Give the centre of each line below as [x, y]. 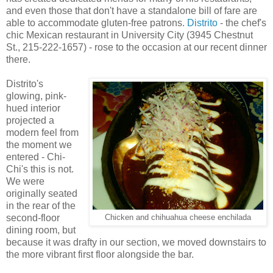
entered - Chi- [36, 157]
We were [25, 182]
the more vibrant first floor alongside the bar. [100, 255]
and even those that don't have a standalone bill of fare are [132, 11]
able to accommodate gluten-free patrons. [97, 23]
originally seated [42, 194]
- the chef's [242, 23]
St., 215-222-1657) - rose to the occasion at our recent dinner [136, 48]
